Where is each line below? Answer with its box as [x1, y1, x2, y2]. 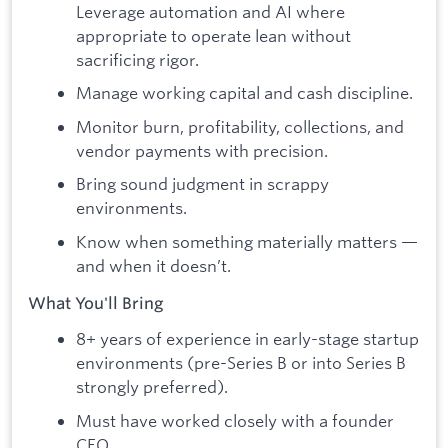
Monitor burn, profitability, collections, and [76, 115, 404, 137]
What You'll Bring [28, 292, 164, 313]
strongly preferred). [76, 376, 228, 398]
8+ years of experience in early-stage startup [76, 328, 419, 350]
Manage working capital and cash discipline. [76, 82, 413, 104]
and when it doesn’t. [76, 255, 231, 277]
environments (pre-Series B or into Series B [76, 352, 406, 374]
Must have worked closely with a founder [76, 409, 394, 431]
